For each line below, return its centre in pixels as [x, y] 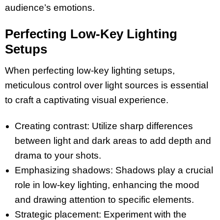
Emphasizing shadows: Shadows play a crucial [114, 170]
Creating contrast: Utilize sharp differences [104, 126]
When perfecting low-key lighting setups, [90, 70]
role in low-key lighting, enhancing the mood [107, 185]
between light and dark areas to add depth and [113, 140]
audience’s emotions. [50, 8]
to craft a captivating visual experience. [87, 100]
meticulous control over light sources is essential [107, 85]
